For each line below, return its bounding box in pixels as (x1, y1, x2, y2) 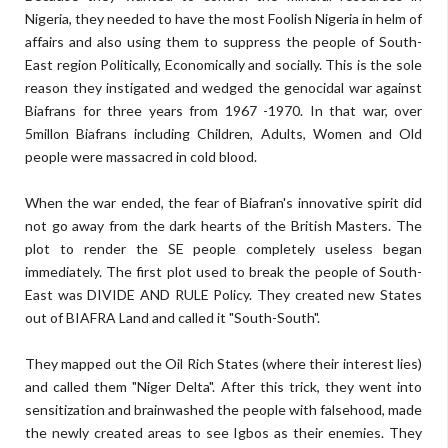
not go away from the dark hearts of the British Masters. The (25, 217, 422, 234)
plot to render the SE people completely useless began (25, 240, 422, 257)
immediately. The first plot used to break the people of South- (25, 263, 422, 280)
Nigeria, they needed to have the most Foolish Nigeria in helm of (25, 10, 422, 27)
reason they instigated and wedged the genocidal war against (25, 79, 422, 96)
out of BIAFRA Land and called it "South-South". (25, 309, 320, 326)
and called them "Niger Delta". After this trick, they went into (25, 378, 422, 395)
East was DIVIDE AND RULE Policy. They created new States (25, 286, 422, 303)
